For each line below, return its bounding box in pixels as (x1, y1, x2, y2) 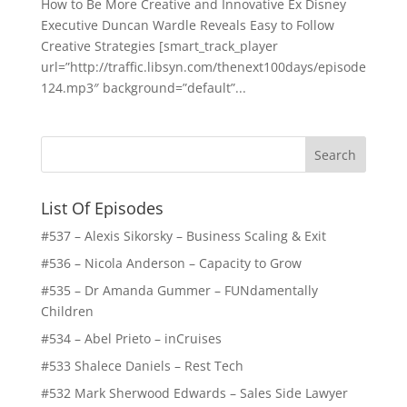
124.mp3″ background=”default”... (40, 79, 246, 97)
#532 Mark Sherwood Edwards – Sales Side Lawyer (40, 384, 348, 402)
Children (40, 303, 94, 321)
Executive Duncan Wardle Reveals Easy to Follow (40, 16, 334, 35)
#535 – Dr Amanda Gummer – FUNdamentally (40, 282, 318, 300)
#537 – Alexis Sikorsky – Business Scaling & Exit (40, 227, 326, 245)
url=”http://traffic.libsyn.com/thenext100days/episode (40, 58, 366, 76)
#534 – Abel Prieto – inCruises (40, 330, 222, 348)
